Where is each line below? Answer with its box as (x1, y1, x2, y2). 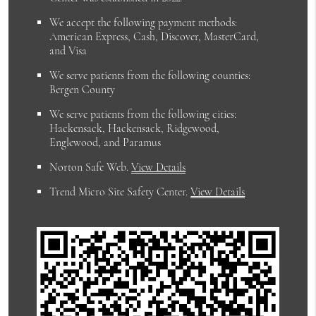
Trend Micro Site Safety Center (49, 185, 186, 200)
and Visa (49, 44, 87, 59)
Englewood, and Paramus (49, 135, 162, 150)
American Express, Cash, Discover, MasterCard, (49, 30, 260, 44)
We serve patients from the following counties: (49, 68, 251, 83)
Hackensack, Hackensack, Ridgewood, (49, 121, 220, 136)
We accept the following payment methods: (49, 16, 238, 30)
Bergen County (49, 83, 116, 97)
